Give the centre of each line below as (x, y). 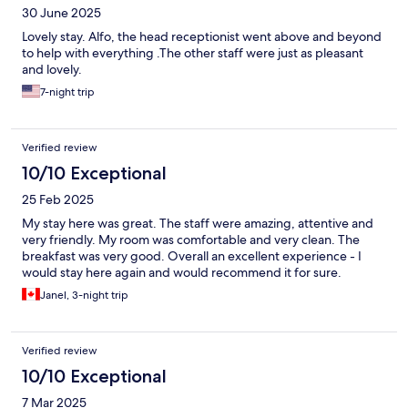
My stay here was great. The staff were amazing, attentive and (198, 224)
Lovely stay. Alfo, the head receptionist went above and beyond (202, 37)
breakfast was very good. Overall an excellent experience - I (192, 256)
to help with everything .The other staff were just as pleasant (193, 53)
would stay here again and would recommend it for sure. (182, 273)
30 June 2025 (61, 13)
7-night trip (67, 92)
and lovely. (52, 70)
